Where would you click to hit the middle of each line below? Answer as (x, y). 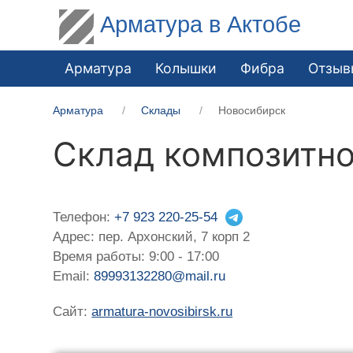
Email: (74, 276)
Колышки (186, 68)
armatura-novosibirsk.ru (162, 311)
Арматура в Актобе (201, 24)
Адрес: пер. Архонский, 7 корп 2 (152, 236)
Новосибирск (252, 110)
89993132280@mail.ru (160, 276)
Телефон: (84, 217)
